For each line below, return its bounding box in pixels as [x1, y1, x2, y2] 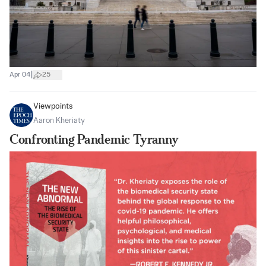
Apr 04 [9, 71, 31, 79]
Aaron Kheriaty [33, 116, 85, 125]
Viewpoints [33, 102, 73, 110]
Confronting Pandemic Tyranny [9, 131, 179, 147]
